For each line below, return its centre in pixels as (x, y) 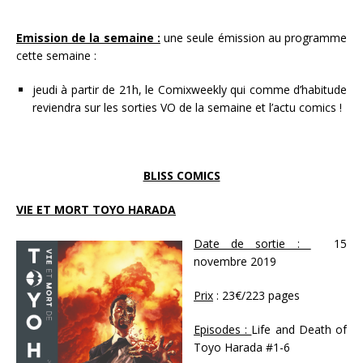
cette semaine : (58, 56)
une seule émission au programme (254, 38)
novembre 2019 (235, 262)
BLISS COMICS (181, 176)
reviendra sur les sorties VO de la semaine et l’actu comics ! (187, 108)
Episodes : (223, 330)
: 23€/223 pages (258, 296)
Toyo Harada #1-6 (242, 348)
